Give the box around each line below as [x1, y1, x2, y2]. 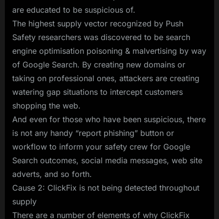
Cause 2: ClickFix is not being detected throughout [12, 182, 199, 193]
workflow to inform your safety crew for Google [12, 141, 190, 152]
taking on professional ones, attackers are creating [12, 73, 199, 83]
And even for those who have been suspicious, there [12, 114, 206, 124]
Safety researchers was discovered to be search [12, 32, 190, 42]
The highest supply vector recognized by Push [12, 18, 183, 28]
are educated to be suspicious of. [12, 4, 135, 15]
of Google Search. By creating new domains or [12, 59, 185, 69]
